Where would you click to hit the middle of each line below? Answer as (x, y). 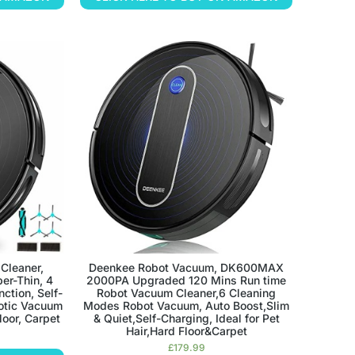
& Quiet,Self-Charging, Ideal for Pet (186, 319)
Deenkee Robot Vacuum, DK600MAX (187, 268)
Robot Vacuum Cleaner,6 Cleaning (187, 293)
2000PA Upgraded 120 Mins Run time (187, 281)
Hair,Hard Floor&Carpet (186, 331)
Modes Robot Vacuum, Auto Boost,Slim (187, 306)
